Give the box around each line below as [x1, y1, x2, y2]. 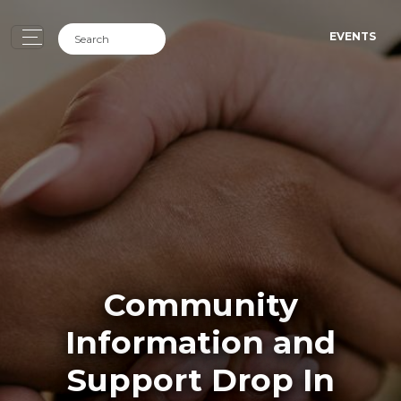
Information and [65, 322, 336, 362]
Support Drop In [66, 360, 335, 399]
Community [103, 285, 298, 324]
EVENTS [329, 30, 376, 43]
